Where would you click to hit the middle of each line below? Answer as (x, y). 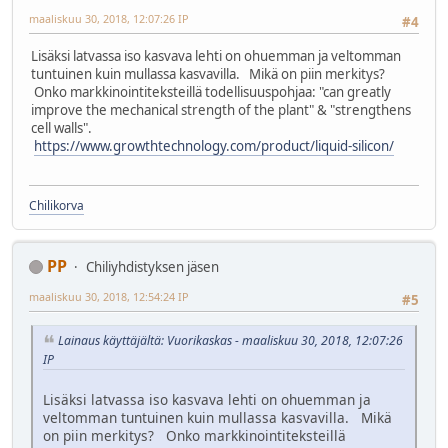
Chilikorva (56, 205)
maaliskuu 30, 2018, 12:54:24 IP (109, 296)
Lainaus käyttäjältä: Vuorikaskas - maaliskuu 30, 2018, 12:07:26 (230, 341)
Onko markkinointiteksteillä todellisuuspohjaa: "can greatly (211, 92)
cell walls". (63, 128)
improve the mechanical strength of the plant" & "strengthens (221, 110)
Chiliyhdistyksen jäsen (152, 266)
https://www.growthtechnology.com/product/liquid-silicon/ (214, 146)
